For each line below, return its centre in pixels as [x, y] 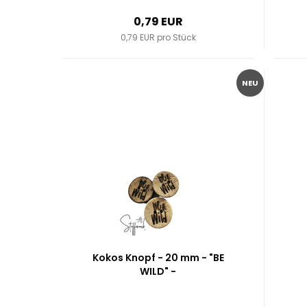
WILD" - [158, 271]
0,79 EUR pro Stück [158, 37]
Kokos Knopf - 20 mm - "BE [158, 258]
